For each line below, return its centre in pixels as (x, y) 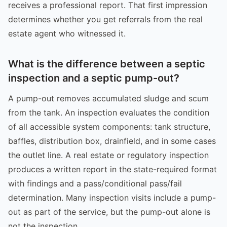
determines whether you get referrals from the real (105, 19)
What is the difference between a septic (107, 64)
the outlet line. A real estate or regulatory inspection (108, 155)
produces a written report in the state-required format (112, 169)
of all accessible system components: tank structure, (109, 126)
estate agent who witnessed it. (67, 33)
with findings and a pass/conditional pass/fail (95, 183)
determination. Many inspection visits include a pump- (112, 197)
